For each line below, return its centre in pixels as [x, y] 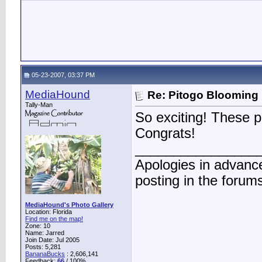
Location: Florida [49, 212]
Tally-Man [39, 105]
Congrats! [165, 134]
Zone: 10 [38, 226]
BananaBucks [45, 254]
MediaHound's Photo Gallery [69, 205]
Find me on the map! [54, 219]
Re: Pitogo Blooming [203, 95]
